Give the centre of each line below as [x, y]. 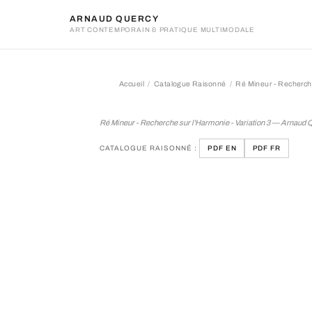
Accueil [132, 84]
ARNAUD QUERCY [115, 18]
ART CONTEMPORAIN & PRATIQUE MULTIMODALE [163, 30]
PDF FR [267, 148]
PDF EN [222, 148]
